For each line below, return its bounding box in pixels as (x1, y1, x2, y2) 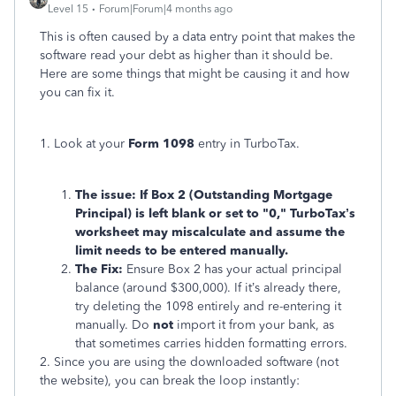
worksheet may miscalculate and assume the (75, 225, 345, 240)
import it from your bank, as (173, 317, 334, 332)
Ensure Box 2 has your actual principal (123, 262, 342, 277)
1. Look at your (40, 136, 128, 151)
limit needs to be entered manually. (75, 243, 288, 258)
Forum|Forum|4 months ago (99, 3, 232, 15)
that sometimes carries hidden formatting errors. (75, 336, 347, 351)
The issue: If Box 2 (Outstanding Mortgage (75, 187, 332, 202)
